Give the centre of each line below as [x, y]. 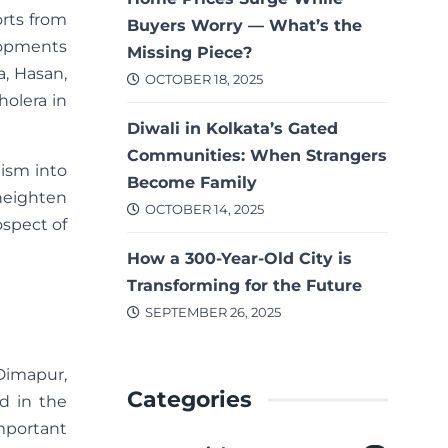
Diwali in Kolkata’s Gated [232, 128]
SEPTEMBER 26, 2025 [212, 313]
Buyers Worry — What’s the [244, 25]
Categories [189, 399]
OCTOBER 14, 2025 [204, 209]
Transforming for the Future [244, 285]
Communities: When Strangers [257, 155]
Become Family [192, 182]
